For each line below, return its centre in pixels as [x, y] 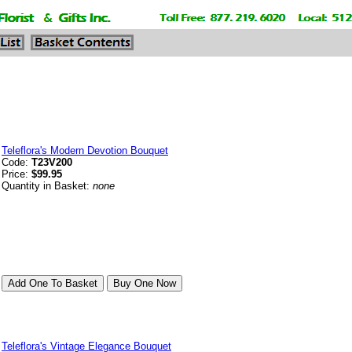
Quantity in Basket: [47, 186]
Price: [16, 174]
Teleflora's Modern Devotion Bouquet [85, 150]
